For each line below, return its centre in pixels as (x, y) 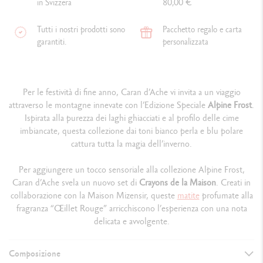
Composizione (35, 254)
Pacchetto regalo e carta (202, 29)
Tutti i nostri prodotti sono (81, 29)
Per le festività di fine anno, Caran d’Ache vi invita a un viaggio (131, 92)
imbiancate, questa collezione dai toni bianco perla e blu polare (131, 131)
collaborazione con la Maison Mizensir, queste (94, 195)
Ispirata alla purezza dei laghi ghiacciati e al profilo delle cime (131, 118)
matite (188, 195)
